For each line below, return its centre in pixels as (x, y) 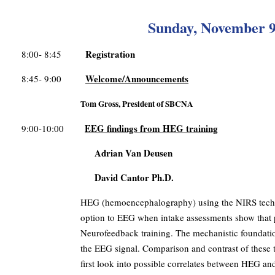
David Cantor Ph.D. (98, 178)
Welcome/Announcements (137, 79)
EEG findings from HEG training (151, 129)
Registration (110, 54)
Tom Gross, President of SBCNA (137, 104)
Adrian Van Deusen (97, 153)
